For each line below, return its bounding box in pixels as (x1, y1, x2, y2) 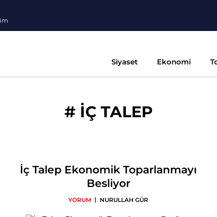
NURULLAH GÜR (100, 196, 149, 203)
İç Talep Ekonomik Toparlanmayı (20, 163, 197, 176)
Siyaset (111, 57, 138, 66)
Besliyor (86, 176, 130, 190)
